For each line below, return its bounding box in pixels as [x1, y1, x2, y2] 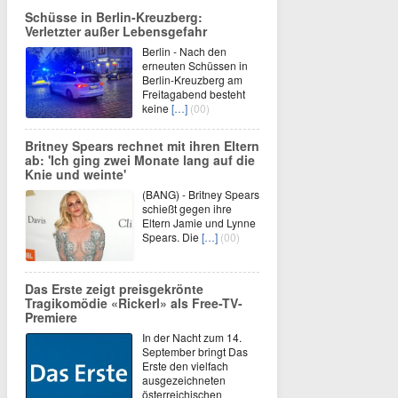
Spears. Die [142, 228, 202, 244]
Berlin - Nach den [142, 43, 227, 59]
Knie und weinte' [25, 164, 126, 183]
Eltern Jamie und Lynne [142, 214, 256, 230]
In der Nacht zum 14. [142, 329, 242, 345]
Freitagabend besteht [142, 85, 245, 101]
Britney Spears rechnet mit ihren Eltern [25, 136, 259, 155]
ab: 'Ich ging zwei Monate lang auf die [25, 150, 255, 169]
